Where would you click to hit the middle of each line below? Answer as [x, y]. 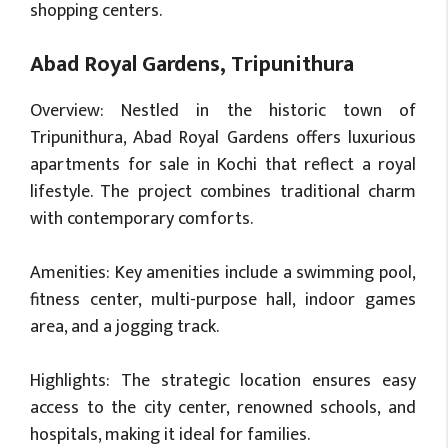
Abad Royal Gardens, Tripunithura [192, 64]
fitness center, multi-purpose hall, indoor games [223, 300]
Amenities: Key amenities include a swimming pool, [223, 273]
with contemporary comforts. [141, 219]
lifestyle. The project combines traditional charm [223, 192]
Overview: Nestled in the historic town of [223, 111]
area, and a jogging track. [124, 327]
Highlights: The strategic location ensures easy [223, 381]
